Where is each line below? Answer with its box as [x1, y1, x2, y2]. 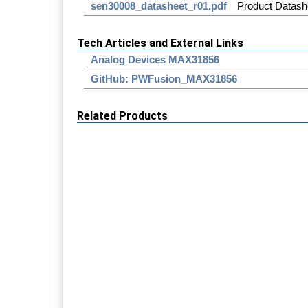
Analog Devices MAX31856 [91, 53, 219, 65]
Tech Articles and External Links [77, 36, 243, 49]
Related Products [77, 109, 168, 122]
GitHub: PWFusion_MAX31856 [91, 72, 237, 85]
